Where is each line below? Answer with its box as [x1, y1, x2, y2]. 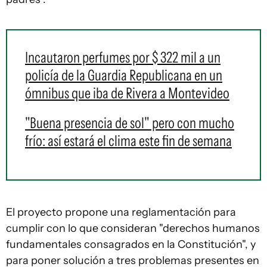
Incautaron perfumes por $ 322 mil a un [25, 48, 221, 66]
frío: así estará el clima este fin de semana [25, 131, 232, 150]
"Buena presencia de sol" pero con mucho [25, 113, 234, 132]
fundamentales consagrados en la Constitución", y [6, 237, 256, 251]
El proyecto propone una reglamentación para [6, 205, 236, 219]
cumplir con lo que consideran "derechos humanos [6, 221, 260, 235]
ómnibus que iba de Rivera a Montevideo [25, 83, 229, 102]
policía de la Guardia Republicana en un [25, 66, 222, 84]
